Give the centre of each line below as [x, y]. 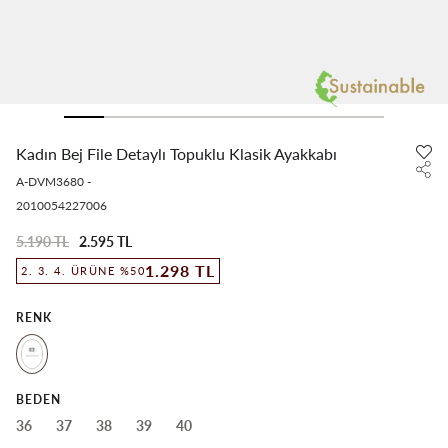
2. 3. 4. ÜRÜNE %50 [83, 270]
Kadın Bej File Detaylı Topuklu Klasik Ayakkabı [176, 153]
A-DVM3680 [50, 181]
